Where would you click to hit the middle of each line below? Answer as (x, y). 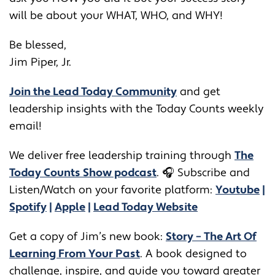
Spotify (28, 207)
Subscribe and (214, 172)
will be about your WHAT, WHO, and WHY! (116, 15)
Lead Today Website (145, 207)
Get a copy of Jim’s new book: (87, 236)
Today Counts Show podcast (83, 172)
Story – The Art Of (211, 236)
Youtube (238, 190)
